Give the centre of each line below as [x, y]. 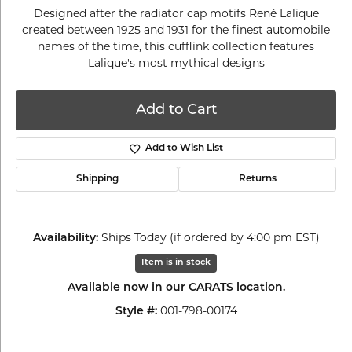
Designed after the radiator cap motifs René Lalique [176, 13]
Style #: [136, 312]
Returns [257, 179]
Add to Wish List [184, 148]
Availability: [65, 238]
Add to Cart [176, 110]
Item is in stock [176, 263]
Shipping [97, 179]
